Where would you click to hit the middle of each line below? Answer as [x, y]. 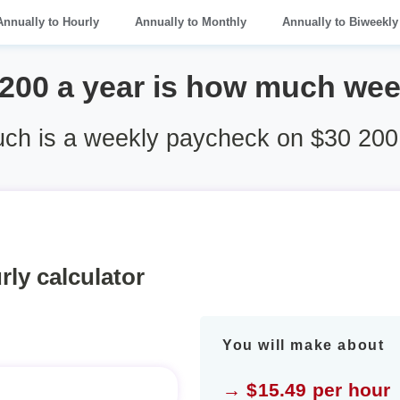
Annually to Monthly [191, 22]
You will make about [304, 345]
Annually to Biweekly [340, 22]
